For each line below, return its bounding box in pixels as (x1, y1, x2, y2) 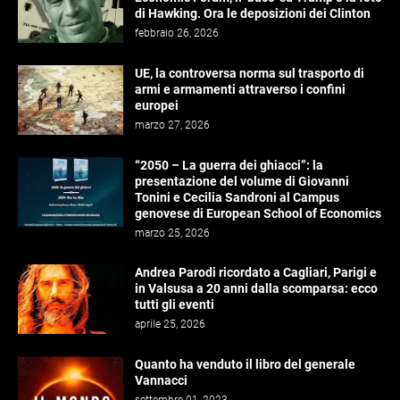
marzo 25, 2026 (135, 227, 210, 239)
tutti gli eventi (135, 297, 214, 312)
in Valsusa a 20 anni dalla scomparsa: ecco (135, 281, 378, 296)
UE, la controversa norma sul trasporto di (135, 66, 364, 80)
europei (135, 98, 179, 112)
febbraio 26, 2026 (135, 27, 219, 39)
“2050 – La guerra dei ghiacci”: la (135, 158, 323, 172)
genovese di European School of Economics (135, 206, 381, 221)
